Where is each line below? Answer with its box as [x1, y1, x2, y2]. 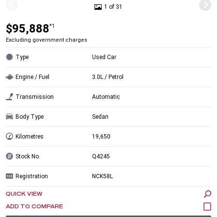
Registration [15, 172, 48, 180]
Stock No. [15, 153, 40, 160]
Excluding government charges [6, 36, 87, 43]
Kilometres [15, 133, 44, 140]
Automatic [92, 93, 120, 100]
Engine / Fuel [15, 73, 49, 80]
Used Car [92, 53, 117, 61]
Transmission [15, 93, 54, 100]
